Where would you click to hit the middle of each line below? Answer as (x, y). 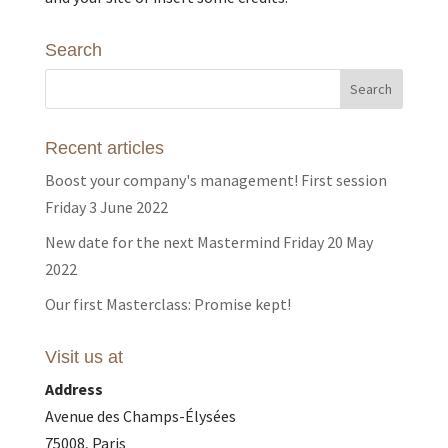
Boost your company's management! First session (215, 180)
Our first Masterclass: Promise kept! (167, 304)
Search (73, 50)
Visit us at (83, 357)
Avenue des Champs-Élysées (140, 416)
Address (73, 389)
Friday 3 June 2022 (106, 207)
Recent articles (104, 148)
